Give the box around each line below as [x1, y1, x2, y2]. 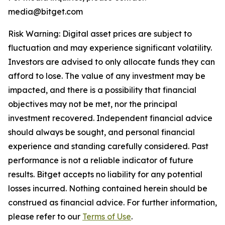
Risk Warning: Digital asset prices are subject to [8, 29, 192, 39]
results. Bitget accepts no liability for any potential [8, 169, 202, 180]
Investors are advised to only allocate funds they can [8, 57, 215, 67]
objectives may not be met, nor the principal [8, 99, 177, 109]
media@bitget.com [8, 7, 83, 17]
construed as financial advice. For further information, [8, 197, 217, 208]
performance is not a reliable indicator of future [8, 155, 193, 166]
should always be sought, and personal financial [8, 127, 195, 138]
